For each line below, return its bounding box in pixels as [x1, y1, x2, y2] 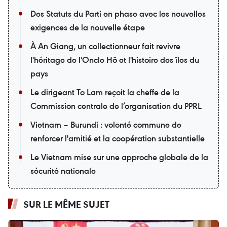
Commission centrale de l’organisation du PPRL [30, 100, 202, 111]
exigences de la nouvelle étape [30, 21, 145, 33]
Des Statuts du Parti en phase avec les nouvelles [30, 8, 206, 19]
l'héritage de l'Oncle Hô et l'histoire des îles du [30, 54, 199, 65]
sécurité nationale [30, 165, 96, 176]
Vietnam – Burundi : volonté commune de [30, 119, 181, 130]
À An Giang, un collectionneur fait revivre [30, 40, 180, 52]
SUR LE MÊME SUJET [23, 198, 109, 210]
